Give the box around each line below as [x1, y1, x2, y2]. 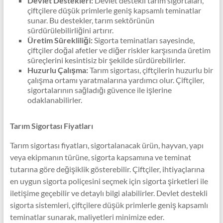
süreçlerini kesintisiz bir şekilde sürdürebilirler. [27, 55, 185, 65]
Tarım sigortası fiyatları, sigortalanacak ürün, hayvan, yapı [9, 140, 204, 150]
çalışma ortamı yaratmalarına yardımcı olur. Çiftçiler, [27, 75, 204, 85]
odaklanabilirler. [27, 95, 82, 105]
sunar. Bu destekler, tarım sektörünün [27, 15, 154, 25]
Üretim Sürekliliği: [27, 35, 93, 45]
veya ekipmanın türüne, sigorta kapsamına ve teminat [9, 152, 191, 162]
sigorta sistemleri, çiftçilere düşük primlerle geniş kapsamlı [9, 200, 208, 210]
